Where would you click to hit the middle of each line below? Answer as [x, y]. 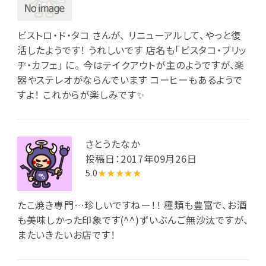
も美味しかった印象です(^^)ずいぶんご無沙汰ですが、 [133, 220]
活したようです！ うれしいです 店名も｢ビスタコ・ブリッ [132, 50]
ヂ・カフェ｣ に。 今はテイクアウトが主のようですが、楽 [131, 64]
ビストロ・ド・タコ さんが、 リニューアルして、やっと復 [129, 35]
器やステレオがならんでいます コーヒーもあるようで [130, 79]
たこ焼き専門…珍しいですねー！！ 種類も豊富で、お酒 [132, 205]
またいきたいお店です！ [66, 235]
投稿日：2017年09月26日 [141, 158]
